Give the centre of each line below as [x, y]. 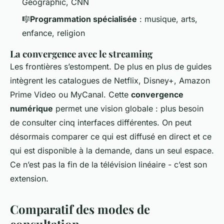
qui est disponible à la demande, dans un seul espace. [112, 151]
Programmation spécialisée [83, 19]
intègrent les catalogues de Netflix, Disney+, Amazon [110, 81]
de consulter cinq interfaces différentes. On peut [101, 123]
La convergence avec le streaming [81, 54]
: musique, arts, [167, 19]
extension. [29, 179]
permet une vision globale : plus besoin [128, 109]
